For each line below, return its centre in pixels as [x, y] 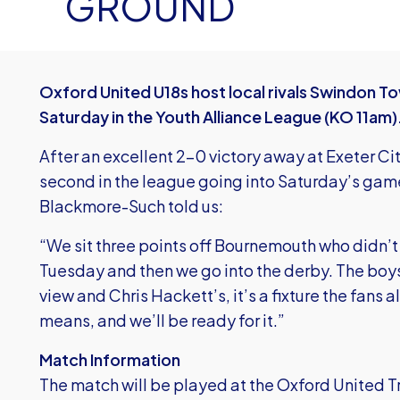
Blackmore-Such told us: [131, 206]
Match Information [110, 359]
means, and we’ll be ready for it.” [162, 320]
